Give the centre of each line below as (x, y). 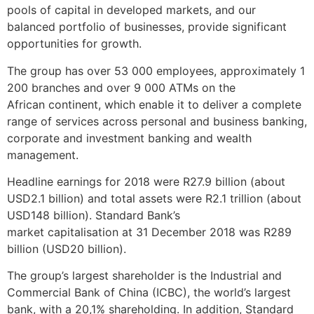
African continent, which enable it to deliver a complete (154, 104)
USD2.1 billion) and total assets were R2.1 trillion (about (154, 198)
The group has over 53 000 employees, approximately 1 (156, 70)
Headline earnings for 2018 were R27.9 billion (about (146, 181)
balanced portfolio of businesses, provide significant (147, 27)
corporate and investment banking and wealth (129, 138)
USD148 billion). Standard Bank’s (94, 215)
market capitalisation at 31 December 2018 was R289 (149, 232)
